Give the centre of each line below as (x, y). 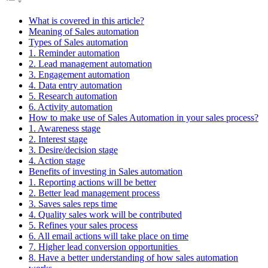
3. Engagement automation (79, 74)
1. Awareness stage (65, 128)
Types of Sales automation (78, 42)
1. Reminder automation (74, 53)
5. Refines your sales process (83, 225)
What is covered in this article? (86, 20)
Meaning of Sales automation (84, 31)
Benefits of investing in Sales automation (106, 171)
